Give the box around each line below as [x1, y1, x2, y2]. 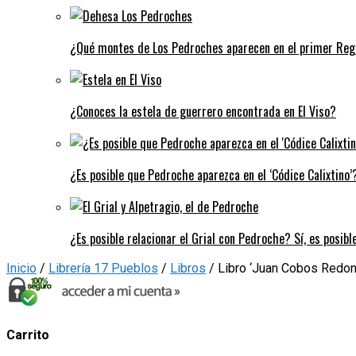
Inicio [6, 260, 37, 276]
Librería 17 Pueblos [48, 260, 158, 276]
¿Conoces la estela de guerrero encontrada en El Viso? [70, 101, 336, 121]
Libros [170, 260, 206, 276]
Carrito [6, 327, 49, 343]
